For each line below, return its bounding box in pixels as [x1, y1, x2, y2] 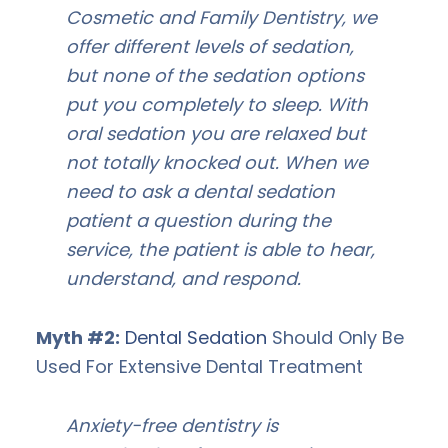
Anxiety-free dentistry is [66, 412, 278, 438]
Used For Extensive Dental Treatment [36, 353, 363, 379]
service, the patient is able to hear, [66, 236, 375, 262]
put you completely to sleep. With [66, 91, 368, 117]
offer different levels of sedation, [66, 33, 354, 59]
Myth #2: [36, 324, 120, 350]
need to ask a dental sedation [66, 178, 335, 204]
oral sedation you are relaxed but [66, 120, 366, 146]
